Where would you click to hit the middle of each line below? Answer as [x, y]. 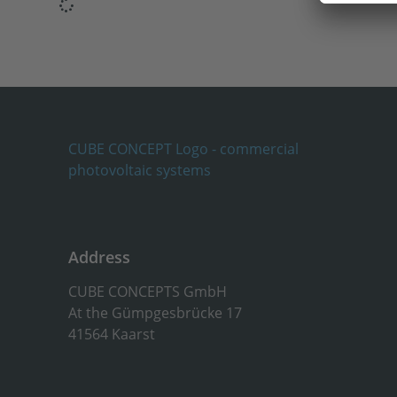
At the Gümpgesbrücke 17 [156, 312]
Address [100, 257]
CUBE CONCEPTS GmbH [148, 291]
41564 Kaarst [112, 334]
